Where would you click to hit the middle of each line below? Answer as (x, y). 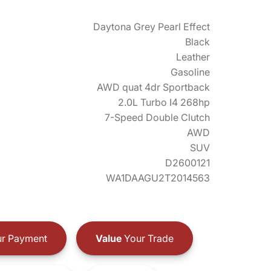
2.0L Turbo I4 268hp (164, 102)
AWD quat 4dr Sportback (153, 87)
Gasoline (190, 72)
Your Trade (147, 238)
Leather (193, 57)
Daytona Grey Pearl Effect (152, 27)
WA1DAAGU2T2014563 (158, 178)
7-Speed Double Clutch (157, 117)
